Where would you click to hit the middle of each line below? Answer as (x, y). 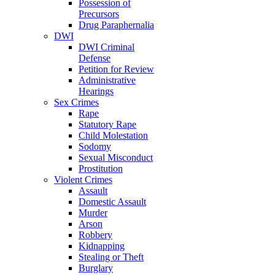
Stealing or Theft (111, 257)
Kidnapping (102, 246)
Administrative (107, 80)
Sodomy (95, 146)
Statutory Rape (107, 124)
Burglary (96, 268)
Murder (93, 213)
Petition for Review (116, 69)
